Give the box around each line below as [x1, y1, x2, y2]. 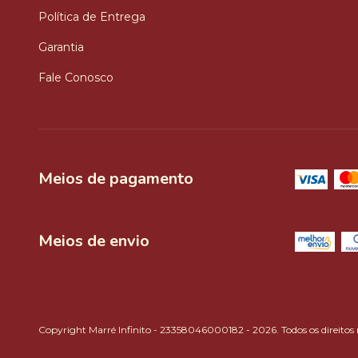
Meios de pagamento [38, 168, 193, 189]
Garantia [38, 40, 84, 54]
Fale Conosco [38, 70, 113, 85]
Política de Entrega [38, 10, 145, 24]
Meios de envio [38, 229, 149, 252]
